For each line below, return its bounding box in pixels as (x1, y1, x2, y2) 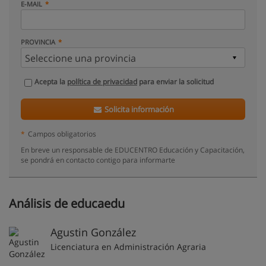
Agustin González (50, 225, 136, 239)
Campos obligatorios (28, 129, 96, 138)
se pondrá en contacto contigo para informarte (21, 155, 175, 164)
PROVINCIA (21, 37, 55, 46)
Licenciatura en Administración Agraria (50, 241, 206, 252)
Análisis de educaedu (9, 195, 125, 211)
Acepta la (34, 77, 67, 87)
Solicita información (103, 104, 175, 115)
